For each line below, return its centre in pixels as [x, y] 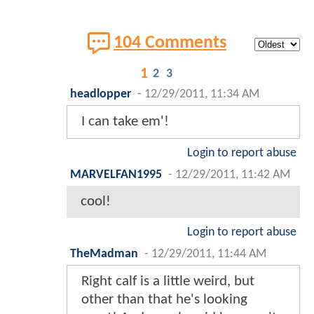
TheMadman [104, 254]
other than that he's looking [164, 299]
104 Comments [170, 43]
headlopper [101, 94]
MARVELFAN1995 [116, 175]
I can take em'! [125, 121]
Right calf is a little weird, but [168, 281]
